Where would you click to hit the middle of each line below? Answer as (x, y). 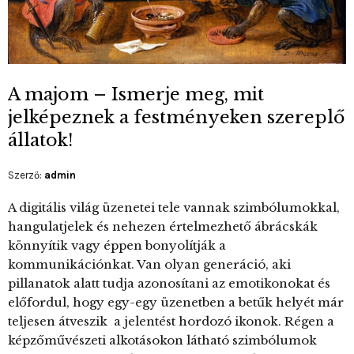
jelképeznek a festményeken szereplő (176, 117)
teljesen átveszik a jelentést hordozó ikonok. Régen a (171, 321)
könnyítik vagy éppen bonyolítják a (117, 245)
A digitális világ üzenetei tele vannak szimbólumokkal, (174, 207)
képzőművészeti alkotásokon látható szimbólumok (162, 340)
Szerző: (26, 175)
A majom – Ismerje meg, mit (136, 94)
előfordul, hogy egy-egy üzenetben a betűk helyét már (176, 302)
